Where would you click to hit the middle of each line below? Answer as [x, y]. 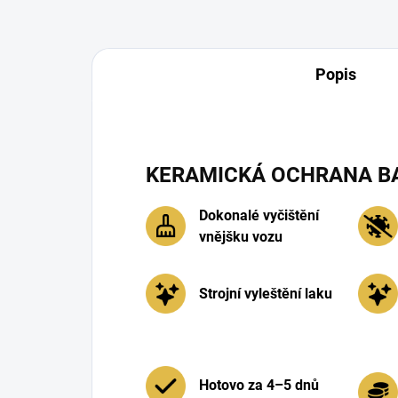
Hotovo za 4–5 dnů [259, 386]
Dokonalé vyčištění [259, 215]
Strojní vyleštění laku [266, 293]
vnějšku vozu [241, 236]
